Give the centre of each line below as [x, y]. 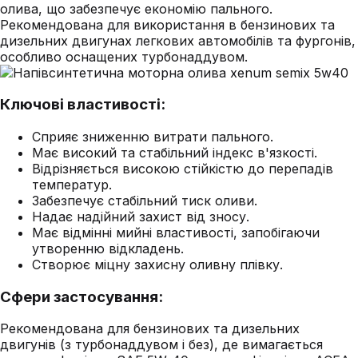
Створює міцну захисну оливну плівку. [157, 265]
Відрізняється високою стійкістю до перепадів [183, 169]
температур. [72, 185]
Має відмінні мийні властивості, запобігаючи [176, 233]
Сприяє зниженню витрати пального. [153, 137]
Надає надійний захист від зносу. [141, 217]
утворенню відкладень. [108, 249]
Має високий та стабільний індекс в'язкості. [175, 153]
